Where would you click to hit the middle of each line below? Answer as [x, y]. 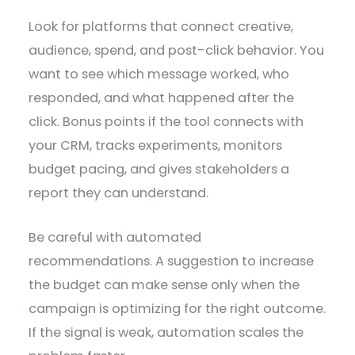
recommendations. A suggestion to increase [172, 261]
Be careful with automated [115, 237]
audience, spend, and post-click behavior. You [177, 50]
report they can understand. [119, 193]
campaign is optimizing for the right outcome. [177, 308]
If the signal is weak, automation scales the [166, 332]
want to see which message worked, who [159, 74]
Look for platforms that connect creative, [161, 26]
